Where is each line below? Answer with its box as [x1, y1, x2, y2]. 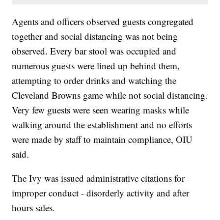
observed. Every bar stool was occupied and [12, 45, 177, 57]
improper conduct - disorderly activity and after [12, 187, 190, 199]
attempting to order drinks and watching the [12, 74, 177, 87]
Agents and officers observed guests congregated [12, 15, 194, 28]
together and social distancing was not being [12, 30, 178, 43]
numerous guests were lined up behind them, [12, 59, 180, 72]
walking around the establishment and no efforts [12, 118, 192, 131]
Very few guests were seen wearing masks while [12, 104, 190, 116]
